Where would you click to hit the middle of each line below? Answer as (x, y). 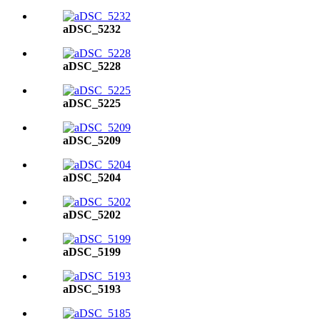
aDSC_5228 (92, 66)
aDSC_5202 (92, 215)
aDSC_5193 (92, 289)
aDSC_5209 (92, 140)
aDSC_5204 (92, 177)
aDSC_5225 (92, 103)
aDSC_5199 (92, 252)
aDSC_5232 (92, 29)
